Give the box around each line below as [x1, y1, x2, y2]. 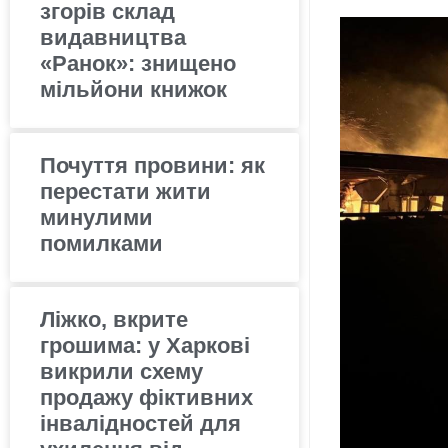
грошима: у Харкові [40, 332, 250, 358]
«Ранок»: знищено [40, 50, 236, 76]
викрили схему [40, 358, 203, 384]
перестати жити [40, 178, 211, 204]
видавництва [40, 24, 186, 50]
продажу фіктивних [40, 384, 253, 410]
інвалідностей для [40, 410, 241, 436]
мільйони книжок [40, 76, 227, 102]
